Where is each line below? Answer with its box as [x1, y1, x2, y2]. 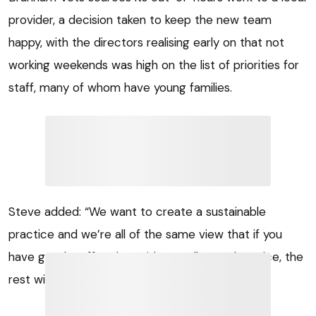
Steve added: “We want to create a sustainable [8, 203, 266, 219]
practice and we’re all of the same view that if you [8, 226, 282, 242]
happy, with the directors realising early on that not [8, 34, 284, 50]
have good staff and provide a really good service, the [8, 248, 303, 265]
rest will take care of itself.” [8, 271, 154, 287]
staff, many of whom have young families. [8, 79, 232, 95]
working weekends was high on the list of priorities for [8, 56, 299, 73]
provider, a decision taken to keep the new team [8, 11, 272, 28]
